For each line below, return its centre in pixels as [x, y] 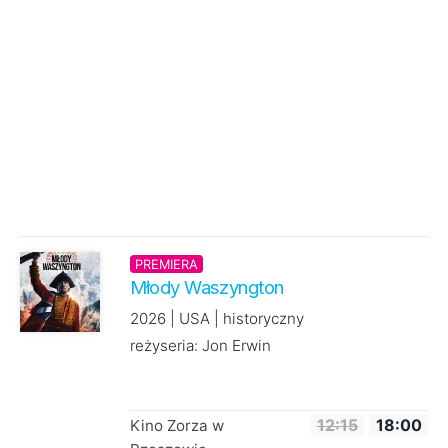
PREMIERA [166, 264]
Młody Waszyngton [206, 287]
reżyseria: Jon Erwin [200, 346]
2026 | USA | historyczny [216, 319]
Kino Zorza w [176, 426]
